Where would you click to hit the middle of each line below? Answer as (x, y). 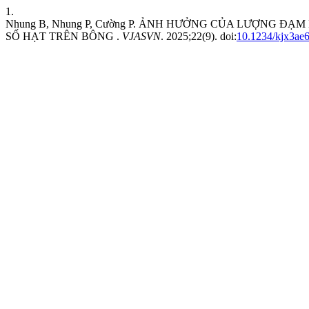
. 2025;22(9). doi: (199, 36)
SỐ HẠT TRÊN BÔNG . (64, 36)
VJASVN (141, 36)
